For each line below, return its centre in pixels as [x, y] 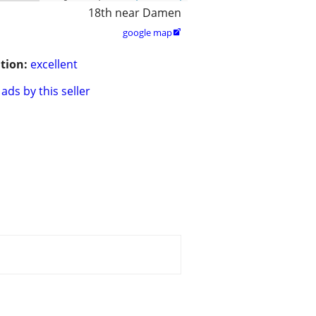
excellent [54, 65]
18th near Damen [135, 13]
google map [147, 33]
